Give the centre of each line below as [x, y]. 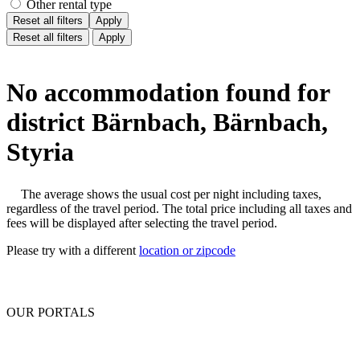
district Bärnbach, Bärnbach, [167, 122]
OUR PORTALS [51, 312]
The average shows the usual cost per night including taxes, [171, 194]
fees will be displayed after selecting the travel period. [142, 223]
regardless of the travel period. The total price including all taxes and [179, 208]
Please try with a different [73, 250]
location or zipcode [187, 250]
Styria [40, 151]
